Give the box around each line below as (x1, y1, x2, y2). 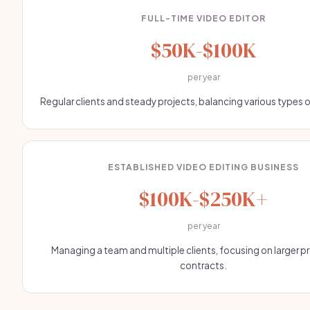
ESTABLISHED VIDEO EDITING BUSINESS (108, 162, 299, 172)
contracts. (180, 259, 227, 271)
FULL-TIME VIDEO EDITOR (141, 13, 266, 24)
